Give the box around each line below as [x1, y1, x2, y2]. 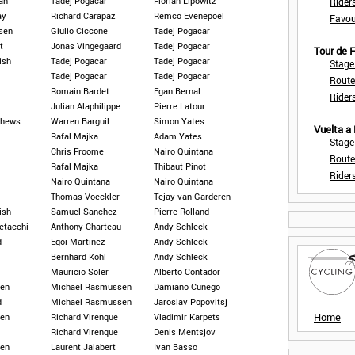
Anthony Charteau [51, 220, 121, 232]
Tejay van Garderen [154, 190, 231, 202]
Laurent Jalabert [51, 341, 116, 353]
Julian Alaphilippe [51, 100, 120, 112]
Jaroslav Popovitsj [154, 296, 227, 307]
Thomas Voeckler [51, 190, 120, 202]
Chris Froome [51, 145, 104, 157]
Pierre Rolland [154, 205, 209, 217]
